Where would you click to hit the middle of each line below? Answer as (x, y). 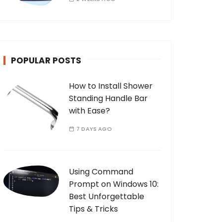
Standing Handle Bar (108, 98)
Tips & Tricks (93, 209)
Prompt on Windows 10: (114, 184)
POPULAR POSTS (46, 60)
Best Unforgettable (107, 196)
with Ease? (89, 111)
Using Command (101, 172)
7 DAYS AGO (94, 129)
